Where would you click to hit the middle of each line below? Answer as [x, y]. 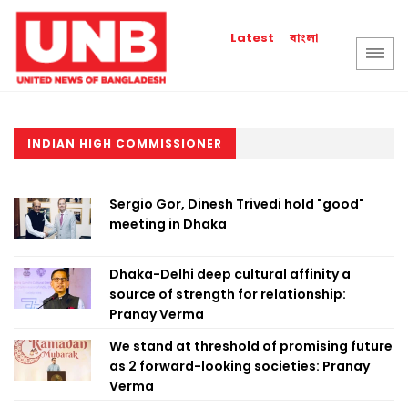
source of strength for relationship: [228, 294]
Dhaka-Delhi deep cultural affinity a [230, 274]
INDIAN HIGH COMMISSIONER [125, 143]
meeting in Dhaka [168, 224]
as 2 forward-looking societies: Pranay [240, 366]
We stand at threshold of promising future [251, 346]
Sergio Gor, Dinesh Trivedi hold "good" [237, 204]
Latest [253, 38]
